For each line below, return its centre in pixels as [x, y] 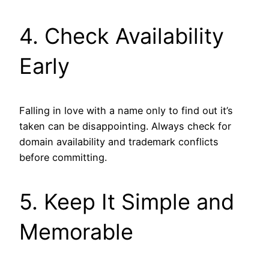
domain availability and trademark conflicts [119, 141]
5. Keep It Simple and [127, 201]
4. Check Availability [122, 36]
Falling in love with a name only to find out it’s [126, 110]
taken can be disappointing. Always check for [125, 126]
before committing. [63, 157]
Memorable [76, 231]
